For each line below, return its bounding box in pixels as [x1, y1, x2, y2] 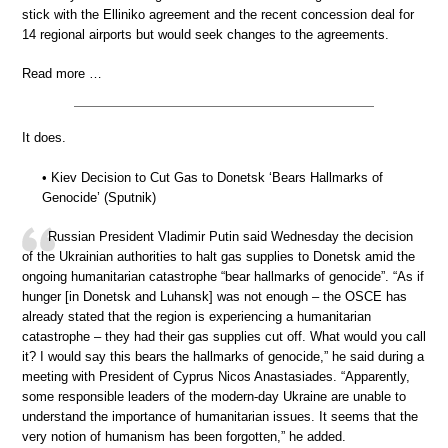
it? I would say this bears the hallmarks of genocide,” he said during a [22, 349, 424, 365]
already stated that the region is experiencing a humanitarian [22, 309, 371, 325]
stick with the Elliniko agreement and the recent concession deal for [22, 6, 414, 22]
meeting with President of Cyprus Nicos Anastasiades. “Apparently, [22, 369, 410, 385]
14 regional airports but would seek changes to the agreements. [22, 26, 389, 42]
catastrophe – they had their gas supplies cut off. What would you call [22, 329, 426, 345]
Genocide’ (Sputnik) [42, 189, 156, 205]
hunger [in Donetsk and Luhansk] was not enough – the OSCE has [22, 289, 407, 305]
